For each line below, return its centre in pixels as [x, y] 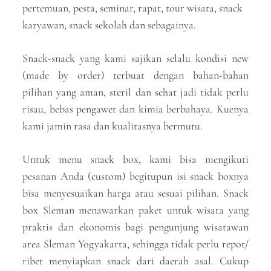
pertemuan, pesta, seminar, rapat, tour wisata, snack [133, 8]
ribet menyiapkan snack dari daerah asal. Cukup [135, 261]
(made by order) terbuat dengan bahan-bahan [135, 75]
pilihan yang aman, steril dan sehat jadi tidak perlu [135, 92]
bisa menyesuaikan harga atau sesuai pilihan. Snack [135, 193]
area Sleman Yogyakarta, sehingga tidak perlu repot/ [135, 244]
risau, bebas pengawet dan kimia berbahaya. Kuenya [135, 109]
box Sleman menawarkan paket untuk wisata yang [135, 210]
